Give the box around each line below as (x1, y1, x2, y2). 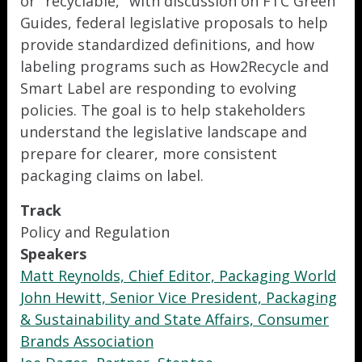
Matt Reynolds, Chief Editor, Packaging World (20, 266, 336, 285)
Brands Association (20, 331, 154, 351)
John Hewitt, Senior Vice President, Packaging (20, 288, 337, 307)
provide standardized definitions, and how (20, 35, 314, 54)
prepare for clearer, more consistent (20, 144, 277, 163)
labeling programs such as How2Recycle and (20, 57, 329, 76)
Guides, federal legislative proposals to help (20, 13, 328, 32)
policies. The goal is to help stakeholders (20, 100, 305, 120)
